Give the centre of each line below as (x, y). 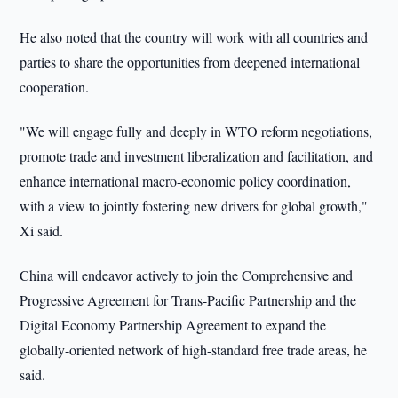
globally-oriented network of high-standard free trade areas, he (194, 350)
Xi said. (42, 231)
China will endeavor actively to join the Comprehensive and (187, 275)
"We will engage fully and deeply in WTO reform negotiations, (196, 131)
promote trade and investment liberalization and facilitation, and (197, 156)
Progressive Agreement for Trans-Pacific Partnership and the (188, 300)
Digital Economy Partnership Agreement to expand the (173, 325)
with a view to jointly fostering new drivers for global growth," (194, 206)
